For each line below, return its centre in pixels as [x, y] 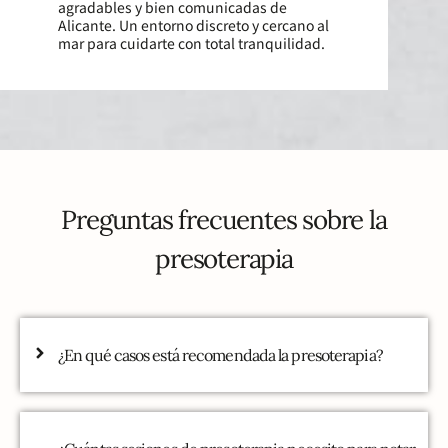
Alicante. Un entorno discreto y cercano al [194, 24]
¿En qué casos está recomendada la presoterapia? [220, 355]
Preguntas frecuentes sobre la [224, 220]
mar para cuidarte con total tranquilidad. [192, 42]
